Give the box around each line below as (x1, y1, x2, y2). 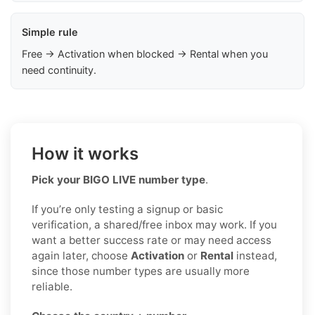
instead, (233, 248, 277, 262)
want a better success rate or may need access (32, 233, 271, 247)
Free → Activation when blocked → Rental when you (22, 47, 268, 60)
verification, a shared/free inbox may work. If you (32, 217, 277, 231)
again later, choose (32, 248, 131, 262)
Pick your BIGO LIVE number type (32, 172, 205, 186)
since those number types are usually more (32, 264, 250, 278)
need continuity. (22, 63, 96, 76)
